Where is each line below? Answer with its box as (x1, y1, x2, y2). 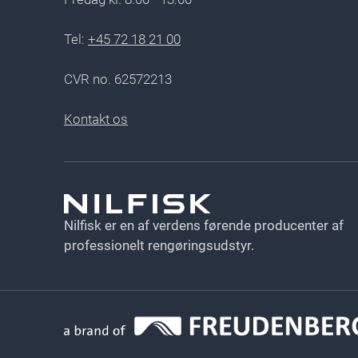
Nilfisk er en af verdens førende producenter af (64, 217, 344, 234)
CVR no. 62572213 (64, 71, 172, 88)
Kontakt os (64, 111, 128, 128)
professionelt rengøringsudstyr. (64, 237, 254, 254)
